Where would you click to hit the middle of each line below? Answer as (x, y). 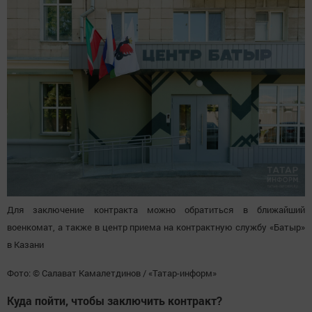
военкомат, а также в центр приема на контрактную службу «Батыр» (156, 227)
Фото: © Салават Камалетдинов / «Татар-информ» (112, 273)
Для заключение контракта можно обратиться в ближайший (156, 210)
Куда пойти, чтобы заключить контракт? (115, 301)
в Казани (25, 245)
